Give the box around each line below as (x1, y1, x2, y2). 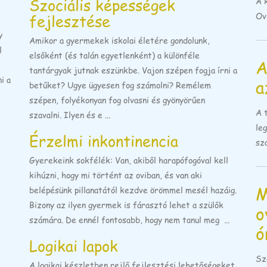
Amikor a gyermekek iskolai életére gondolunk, (29, 35, 210, 46)
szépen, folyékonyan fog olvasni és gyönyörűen (29, 94, 205, 106)
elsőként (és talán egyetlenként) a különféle (29, 49, 200, 61)
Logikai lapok (29, 234, 118, 256)
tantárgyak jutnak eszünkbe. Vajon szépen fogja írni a (29, 64, 237, 76)
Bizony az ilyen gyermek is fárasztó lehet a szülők (29, 199, 223, 211)
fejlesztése (29, 10, 110, 32)
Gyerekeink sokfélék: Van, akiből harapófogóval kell (29, 154, 228, 166)
